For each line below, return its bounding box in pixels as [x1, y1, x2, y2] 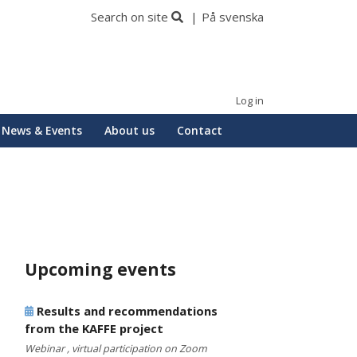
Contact [177, 123, 222, 138]
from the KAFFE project [25, 320, 163, 337]
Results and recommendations [33, 303, 218, 320]
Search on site [91, 9, 168, 25]
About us [104, 123, 155, 138]
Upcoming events [25, 258, 176, 281]
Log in [236, 94, 264, 108]
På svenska [202, 9, 264, 25]
